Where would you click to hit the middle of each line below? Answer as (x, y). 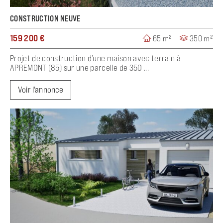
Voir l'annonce (41, 90)
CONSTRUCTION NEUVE (45, 19)
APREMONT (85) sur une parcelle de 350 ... (79, 68)
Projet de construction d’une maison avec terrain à (95, 58)
